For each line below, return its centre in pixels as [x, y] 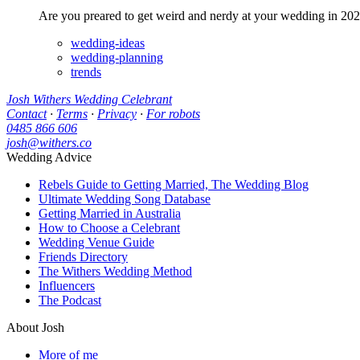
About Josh [35, 327]
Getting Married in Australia [110, 213]
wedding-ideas [108, 43]
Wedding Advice [49, 157]
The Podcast [70, 300]
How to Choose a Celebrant [109, 227]
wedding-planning [117, 57]
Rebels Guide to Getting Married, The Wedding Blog [174, 184]
